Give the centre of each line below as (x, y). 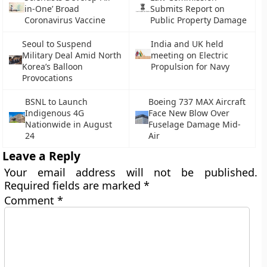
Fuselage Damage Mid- (194, 124)
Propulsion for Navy (190, 66)
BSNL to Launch (56, 102)
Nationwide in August (68, 124)
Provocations (47, 78)
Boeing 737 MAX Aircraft (197, 102)
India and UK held (187, 44)
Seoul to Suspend (57, 44)
